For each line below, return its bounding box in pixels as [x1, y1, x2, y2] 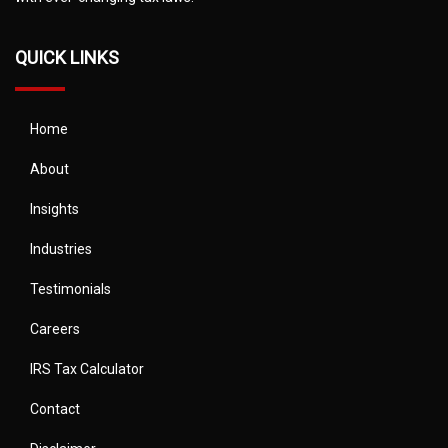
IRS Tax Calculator [30, 360, 144, 377]
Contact [30, 400, 80, 417]
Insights [30, 200, 79, 217]
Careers [30, 320, 80, 337]
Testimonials [30, 280, 111, 297]
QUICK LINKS [15, 46, 119, 68]
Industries [30, 240, 92, 257]
